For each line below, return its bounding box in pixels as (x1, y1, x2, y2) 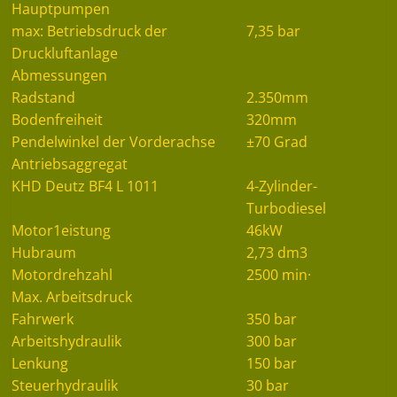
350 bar (246, 308, 298, 329)
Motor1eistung (12, 220, 112, 240)
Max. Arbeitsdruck (12, 286, 133, 307)
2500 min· (246, 264, 312, 284)
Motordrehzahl (12, 264, 113, 284)
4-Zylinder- (246, 175, 318, 196)
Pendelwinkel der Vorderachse (12, 131, 216, 152)
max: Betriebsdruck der (12, 20, 168, 41)
